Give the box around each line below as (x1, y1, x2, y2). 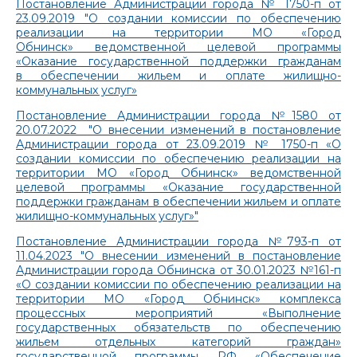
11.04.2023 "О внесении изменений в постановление (16, 248, 341, 263)
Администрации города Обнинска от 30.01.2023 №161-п (16, 262, 341, 277)
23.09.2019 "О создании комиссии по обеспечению (16, 10, 341, 25)
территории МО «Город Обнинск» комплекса (16, 291, 341, 306)
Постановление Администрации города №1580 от (16, 108, 341, 123)
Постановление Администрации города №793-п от (16, 233, 341, 249)
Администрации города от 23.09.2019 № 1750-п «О (16, 136, 341, 151)
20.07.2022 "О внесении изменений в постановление (16, 122, 341, 137)
